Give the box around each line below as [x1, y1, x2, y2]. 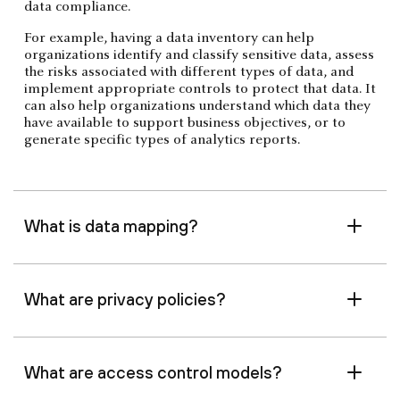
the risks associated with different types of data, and [24, 65, 354, 79]
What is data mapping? [24, 216, 198, 236]
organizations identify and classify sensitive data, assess [24, 48, 374, 62]
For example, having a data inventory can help [24, 31, 314, 46]
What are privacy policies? [24, 289, 226, 309]
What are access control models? [24, 362, 282, 382]
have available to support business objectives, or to [24, 116, 346, 130]
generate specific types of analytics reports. [24, 133, 300, 147]
